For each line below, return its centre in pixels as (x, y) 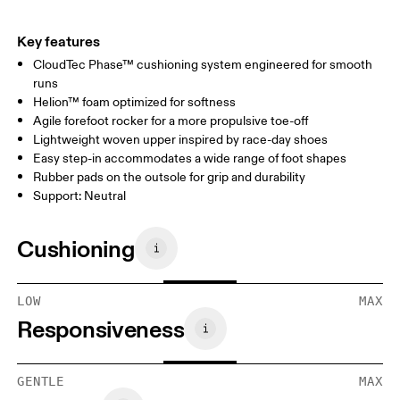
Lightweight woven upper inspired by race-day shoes (181, 140)
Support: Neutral (80, 196)
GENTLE (41, 382)
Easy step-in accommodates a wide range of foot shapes (190, 159)
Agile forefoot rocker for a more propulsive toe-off (171, 121)
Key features (59, 42)
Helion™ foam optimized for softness (135, 103)
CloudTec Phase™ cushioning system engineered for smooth (203, 65)
